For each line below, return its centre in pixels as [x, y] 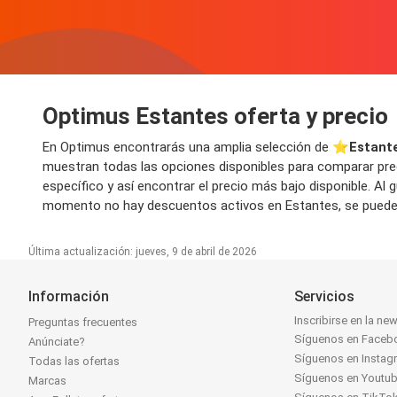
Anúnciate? [57, 342]
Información [69, 297]
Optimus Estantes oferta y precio [215, 117]
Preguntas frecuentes [83, 323]
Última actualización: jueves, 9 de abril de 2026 [143, 252]
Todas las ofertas [74, 362]
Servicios [325, 297]
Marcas [47, 381]
